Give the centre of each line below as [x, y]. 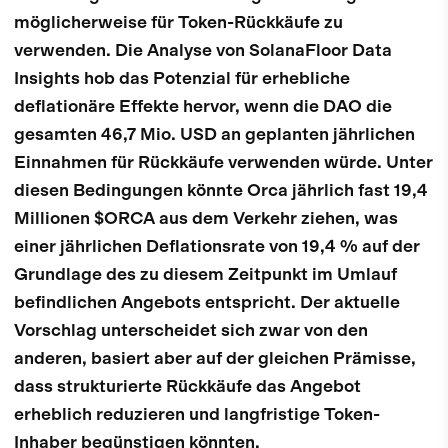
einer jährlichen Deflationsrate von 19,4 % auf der [217, 246]
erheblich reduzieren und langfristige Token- [197, 414]
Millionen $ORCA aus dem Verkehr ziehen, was [206, 218]
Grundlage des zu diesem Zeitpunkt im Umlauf [205, 274]
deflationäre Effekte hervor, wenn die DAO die [203, 106]
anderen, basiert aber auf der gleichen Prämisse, [215, 358]
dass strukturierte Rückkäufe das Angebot [187, 386]
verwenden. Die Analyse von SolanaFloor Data [203, 50]
